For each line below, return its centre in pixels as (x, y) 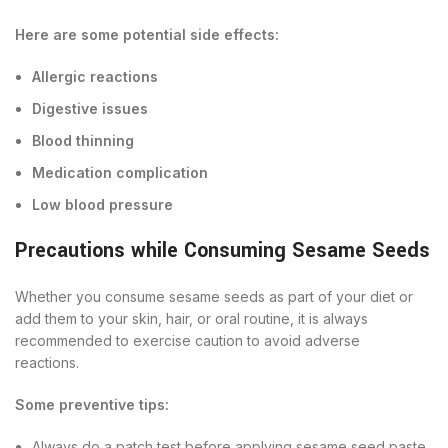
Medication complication (120, 172)
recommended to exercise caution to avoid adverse (187, 340)
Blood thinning (83, 140)
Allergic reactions (95, 76)
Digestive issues (90, 108)
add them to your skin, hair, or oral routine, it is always (191, 318)
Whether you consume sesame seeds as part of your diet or (214, 296)
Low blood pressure (102, 204)
